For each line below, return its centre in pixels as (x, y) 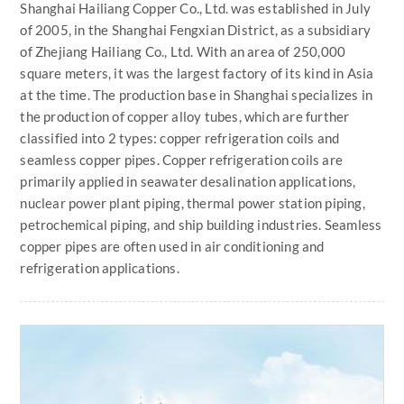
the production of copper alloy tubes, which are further (185, 117)
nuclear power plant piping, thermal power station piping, (193, 203)
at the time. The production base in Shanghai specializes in (197, 95)
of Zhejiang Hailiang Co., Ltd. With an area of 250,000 (183, 52)
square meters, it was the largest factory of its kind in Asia (197, 73)
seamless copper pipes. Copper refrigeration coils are (182, 160)
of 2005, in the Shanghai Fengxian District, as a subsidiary (196, 30)
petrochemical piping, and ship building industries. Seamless (201, 225)
